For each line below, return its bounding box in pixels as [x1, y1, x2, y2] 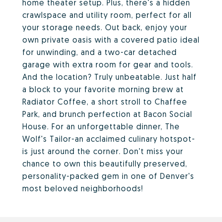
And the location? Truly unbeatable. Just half [22, 72, 197, 82]
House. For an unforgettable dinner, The [22, 121, 180, 131]
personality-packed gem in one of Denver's [22, 171, 194, 181]
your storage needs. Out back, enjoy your [22, 22, 187, 32]
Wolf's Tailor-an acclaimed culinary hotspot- [22, 134, 195, 144]
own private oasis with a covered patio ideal [22, 35, 200, 45]
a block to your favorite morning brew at [22, 84, 184, 94]
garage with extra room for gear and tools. [22, 59, 193, 69]
